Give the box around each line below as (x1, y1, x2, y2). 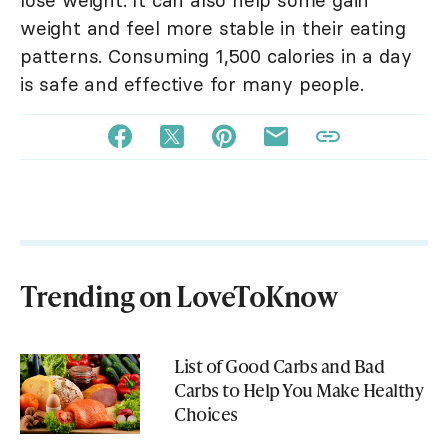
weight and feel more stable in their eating (20, 16, 406, 41)
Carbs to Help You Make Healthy (174, 377, 423, 403)
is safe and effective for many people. (20, 72, 364, 97)
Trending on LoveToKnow (20, 276, 337, 316)
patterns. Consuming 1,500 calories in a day (20, 44, 412, 69)
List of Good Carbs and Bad (174, 353, 384, 379)
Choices (174, 401, 238, 427)
